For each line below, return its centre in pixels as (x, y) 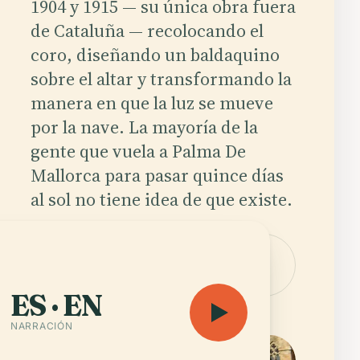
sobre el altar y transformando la (161, 78)
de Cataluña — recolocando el (147, 30)
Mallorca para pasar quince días (157, 175)
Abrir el (250, 256)
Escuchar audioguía (117, 256)
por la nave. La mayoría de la (144, 127)
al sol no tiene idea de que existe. (161, 199)
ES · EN (56, 305)
